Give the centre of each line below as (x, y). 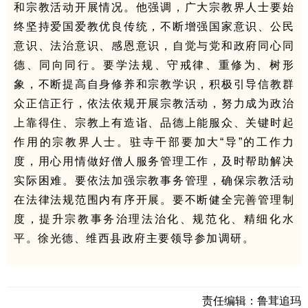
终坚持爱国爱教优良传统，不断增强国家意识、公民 (154, 27)
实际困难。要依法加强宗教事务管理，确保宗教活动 (154, 181)
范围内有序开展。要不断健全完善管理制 (184, 200)
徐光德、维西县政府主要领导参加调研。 (146, 239)
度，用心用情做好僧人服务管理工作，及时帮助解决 (154, 162)
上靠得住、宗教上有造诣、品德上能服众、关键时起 (154, 123)
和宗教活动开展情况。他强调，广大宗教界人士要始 (154, 8)
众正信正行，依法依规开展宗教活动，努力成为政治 (154, 104)
